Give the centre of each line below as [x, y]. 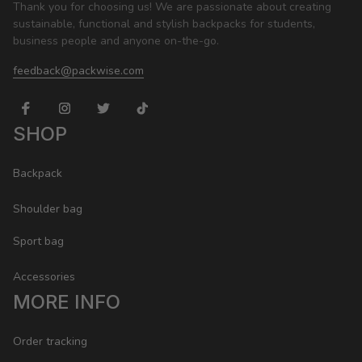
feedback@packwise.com [78, 71]
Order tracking [50, 341]
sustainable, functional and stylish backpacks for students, [164, 24]
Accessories [44, 276]
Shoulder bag [48, 208]
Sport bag [38, 241]
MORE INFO [67, 302]
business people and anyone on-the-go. [116, 41]
